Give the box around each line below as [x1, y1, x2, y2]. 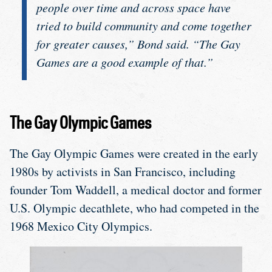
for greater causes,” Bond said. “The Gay [36, 35, 240, 52]
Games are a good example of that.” [36, 53, 213, 70]
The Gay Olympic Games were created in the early [10, 144, 258, 161]
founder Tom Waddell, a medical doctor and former [10, 181, 262, 198]
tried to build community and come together [36, 17, 251, 33]
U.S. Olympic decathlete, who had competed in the [10, 199, 259, 216]
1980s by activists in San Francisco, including [10, 163, 236, 180]
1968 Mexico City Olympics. [10, 217, 152, 234]
